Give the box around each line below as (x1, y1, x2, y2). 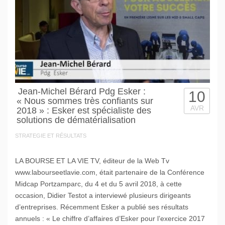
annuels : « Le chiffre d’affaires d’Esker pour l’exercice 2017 (15, 214, 205, 222)
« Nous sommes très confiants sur (17, 95, 153, 106)
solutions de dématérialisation (17, 115, 136, 125)
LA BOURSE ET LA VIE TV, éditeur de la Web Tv (15, 156, 169, 165)
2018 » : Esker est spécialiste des (17, 105, 151, 116)
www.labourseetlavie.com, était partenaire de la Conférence (15, 168, 204, 176)
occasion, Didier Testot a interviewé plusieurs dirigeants (15, 191, 191, 199)
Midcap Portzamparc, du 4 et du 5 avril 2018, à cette (15, 179, 182, 188)
